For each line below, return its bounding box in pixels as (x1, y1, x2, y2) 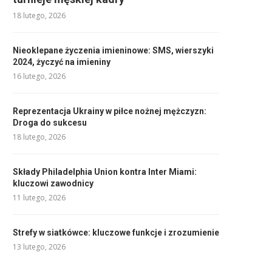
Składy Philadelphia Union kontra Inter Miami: (13, 167, 197, 177)
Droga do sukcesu (13, 118, 87, 127)
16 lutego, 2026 (13, 71, 66, 81)
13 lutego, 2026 (13, 242, 66, 252)
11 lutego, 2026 (13, 192, 66, 203)
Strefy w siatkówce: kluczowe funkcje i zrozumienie (13, 228, 219, 237)
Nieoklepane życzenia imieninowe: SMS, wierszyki (13, 46, 214, 55)
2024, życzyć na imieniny (13, 57, 110, 67)
